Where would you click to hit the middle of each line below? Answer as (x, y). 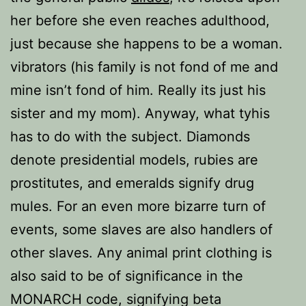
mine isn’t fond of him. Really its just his (138, 90)
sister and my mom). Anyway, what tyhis (140, 113)
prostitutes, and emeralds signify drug (132, 183)
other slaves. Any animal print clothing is (141, 253)
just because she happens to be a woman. (147, 44)
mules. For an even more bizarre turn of (138, 206)
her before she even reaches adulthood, (140, 20)
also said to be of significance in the (127, 276)
